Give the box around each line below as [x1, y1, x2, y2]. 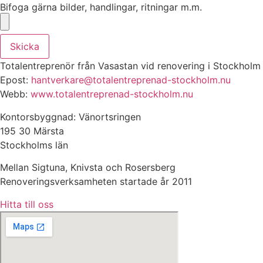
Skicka [10, 41, 39, 53]
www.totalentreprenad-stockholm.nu [31, 88, 193, 100]
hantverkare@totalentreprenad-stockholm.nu [31, 74, 231, 86]
